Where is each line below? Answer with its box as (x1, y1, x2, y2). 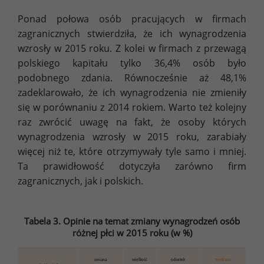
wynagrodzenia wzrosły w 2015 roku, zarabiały (18, 130, 246, 143)
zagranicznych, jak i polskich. (18, 174, 143, 187)
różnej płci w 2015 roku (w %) (72, 226, 192, 239)
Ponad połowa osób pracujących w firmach (18, 12, 246, 25)
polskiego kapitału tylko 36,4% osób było (18, 56, 246, 70)
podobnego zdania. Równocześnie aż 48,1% (18, 71, 246, 84)
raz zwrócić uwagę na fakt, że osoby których (18, 115, 246, 128)
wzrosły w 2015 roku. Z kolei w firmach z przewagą (18, 41, 246, 55)
